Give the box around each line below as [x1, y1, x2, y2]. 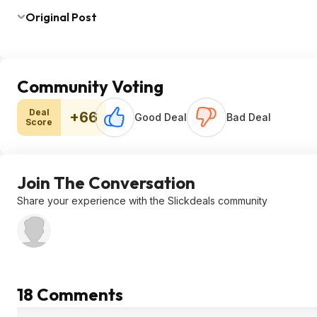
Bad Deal [226, 111, 271, 123]
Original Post [25, 10, 97, 24]
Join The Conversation [17, 172, 195, 193]
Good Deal [134, 111, 187, 123]
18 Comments [17, 284, 123, 305]
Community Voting [17, 76, 163, 97]
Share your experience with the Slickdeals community [17, 195, 267, 207]
